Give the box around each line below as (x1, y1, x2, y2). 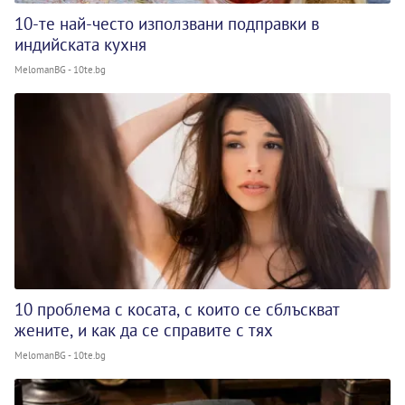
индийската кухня (14, 33, 146, 56)
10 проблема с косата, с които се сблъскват (14, 298, 340, 321)
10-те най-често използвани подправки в (14, 13, 319, 35)
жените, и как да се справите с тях (14, 319, 273, 342)
